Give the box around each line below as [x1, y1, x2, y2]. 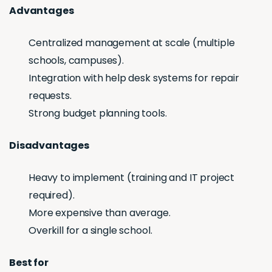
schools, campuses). [29, 53, 124, 67]
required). [29, 188, 75, 202]
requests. [29, 88, 72, 103]
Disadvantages [9, 138, 89, 152]
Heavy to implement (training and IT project [29, 170, 235, 185]
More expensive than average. [29, 205, 171, 220]
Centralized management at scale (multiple [29, 35, 235, 50]
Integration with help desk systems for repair [29, 70, 239, 85]
